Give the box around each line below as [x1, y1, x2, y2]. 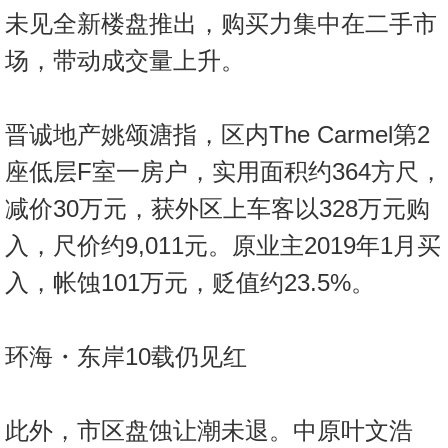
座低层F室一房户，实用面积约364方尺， [5, 158, 443, 186]
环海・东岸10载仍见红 [5, 343, 247, 371]
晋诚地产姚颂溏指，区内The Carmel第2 [5, 121, 430, 149]
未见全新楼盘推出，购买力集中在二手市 [5, 10, 437, 38]
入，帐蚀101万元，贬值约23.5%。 [5, 269, 375, 297]
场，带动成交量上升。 [5, 47, 245, 75]
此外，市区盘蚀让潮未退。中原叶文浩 [5, 417, 413, 445]
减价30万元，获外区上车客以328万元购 [5, 195, 430, 223]
